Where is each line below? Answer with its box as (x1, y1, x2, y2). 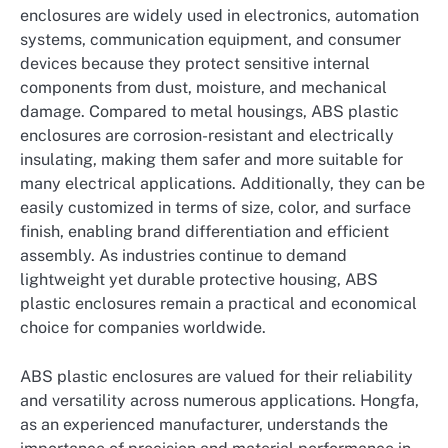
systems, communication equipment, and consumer (20, 30, 401, 50)
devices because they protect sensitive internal (20, 54, 370, 74)
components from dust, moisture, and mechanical (20, 78, 387, 98)
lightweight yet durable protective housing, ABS (20, 270, 378, 290)
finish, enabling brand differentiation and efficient (20, 222, 389, 242)
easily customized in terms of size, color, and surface (20, 198, 411, 218)
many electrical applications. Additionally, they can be (20, 174, 425, 194)
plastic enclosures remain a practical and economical (20, 294, 417, 314)
